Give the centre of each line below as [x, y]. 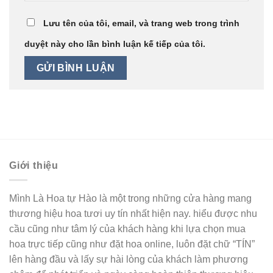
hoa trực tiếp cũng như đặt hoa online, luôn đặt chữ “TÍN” [132, 244]
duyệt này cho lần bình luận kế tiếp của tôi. [115, 44]
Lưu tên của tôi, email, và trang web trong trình [141, 23]
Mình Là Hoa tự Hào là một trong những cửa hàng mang [130, 199]
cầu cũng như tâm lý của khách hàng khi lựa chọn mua [127, 229]
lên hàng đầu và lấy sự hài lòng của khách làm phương [129, 260]
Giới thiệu [34, 165]
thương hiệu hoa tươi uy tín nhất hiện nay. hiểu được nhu [133, 214]
